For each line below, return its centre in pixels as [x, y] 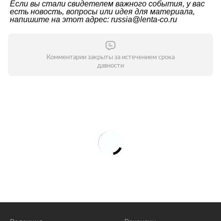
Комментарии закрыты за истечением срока [110, 57]
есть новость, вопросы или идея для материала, [102, 12]
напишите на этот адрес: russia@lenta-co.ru [93, 19]
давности [110, 66]
